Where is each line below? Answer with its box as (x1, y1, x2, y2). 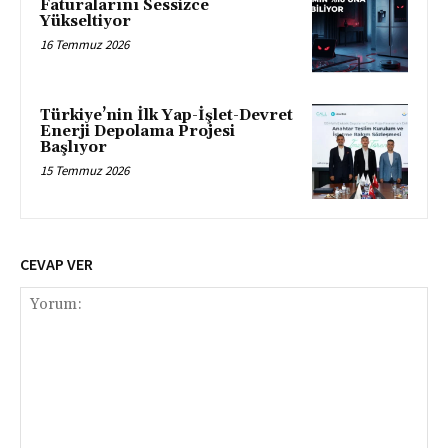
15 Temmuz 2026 (40, 161, 129, 179)
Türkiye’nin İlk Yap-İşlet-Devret (40, 105, 293, 125)
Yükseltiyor (40, 12, 131, 32)
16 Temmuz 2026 (40, 36, 129, 54)
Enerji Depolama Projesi (40, 121, 235, 141)
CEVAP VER (20, 254, 93, 275)
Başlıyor (40, 137, 107, 157)
